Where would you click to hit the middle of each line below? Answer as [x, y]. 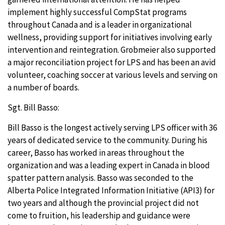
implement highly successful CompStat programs [97, 12]
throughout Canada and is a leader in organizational [100, 25]
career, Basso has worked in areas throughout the [96, 153]
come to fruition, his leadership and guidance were [99, 215]
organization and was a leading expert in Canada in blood [109, 165]
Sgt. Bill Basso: [33, 107]
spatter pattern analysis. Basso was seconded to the [100, 178]
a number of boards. [44, 87]
